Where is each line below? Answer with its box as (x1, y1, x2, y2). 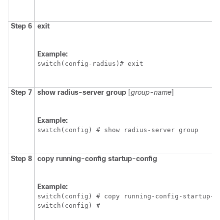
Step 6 (11, 22, 32, 30)
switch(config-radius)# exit (37, 60, 143, 68)
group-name (131, 88, 171, 97)
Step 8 (11, 155, 32, 163)
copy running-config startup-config (37, 155, 157, 163)
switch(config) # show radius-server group (37, 126, 198, 134)
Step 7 (11, 88, 32, 97)
